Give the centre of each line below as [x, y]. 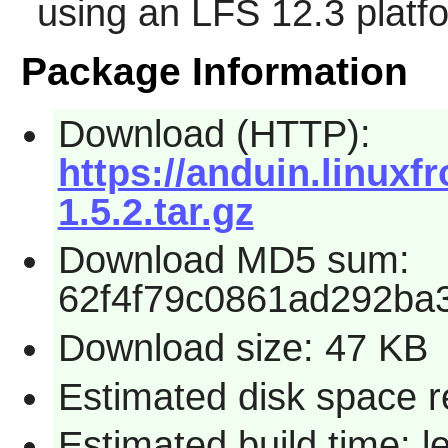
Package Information [214, 71]
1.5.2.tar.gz [155, 211]
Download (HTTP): [214, 133]
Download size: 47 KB [242, 347]
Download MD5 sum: [233, 260]
